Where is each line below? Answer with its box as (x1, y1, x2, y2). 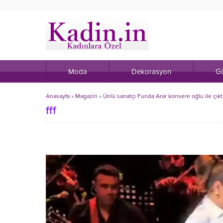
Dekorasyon (131, 67, 171, 76)
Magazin (75, 93, 98, 100)
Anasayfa (46, 93, 70, 100)
